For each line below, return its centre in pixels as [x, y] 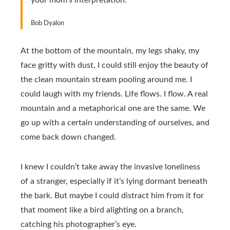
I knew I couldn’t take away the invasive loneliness [110, 167]
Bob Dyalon [47, 23]
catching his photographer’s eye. [79, 224]
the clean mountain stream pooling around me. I [106, 80]
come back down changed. [68, 137]
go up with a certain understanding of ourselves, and [115, 123]
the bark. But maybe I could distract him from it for [112, 196]
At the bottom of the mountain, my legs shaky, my [110, 51]
